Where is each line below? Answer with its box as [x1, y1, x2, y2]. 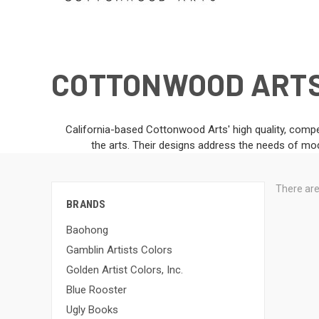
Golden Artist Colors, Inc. [66, 263, 183, 276]
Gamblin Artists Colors [66, 243, 172, 256]
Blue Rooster [66, 283, 127, 296]
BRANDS [66, 198, 106, 211]
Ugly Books [66, 303, 118, 316]
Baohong [66, 223, 108, 236]
